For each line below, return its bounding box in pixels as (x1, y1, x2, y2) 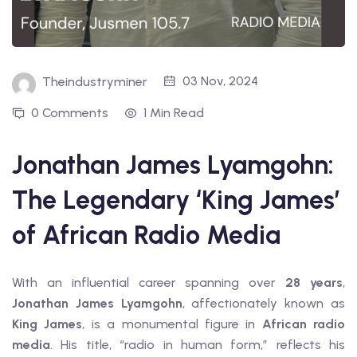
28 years (285, 274, 343, 290)
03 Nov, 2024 (182, 73, 258, 88)
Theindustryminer (42, 73, 147, 89)
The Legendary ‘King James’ (12, 184, 340, 215)
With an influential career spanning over (12, 274, 286, 290)
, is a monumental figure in (82, 316, 262, 331)
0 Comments (31, 104, 108, 120)
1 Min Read (143, 104, 204, 120)
